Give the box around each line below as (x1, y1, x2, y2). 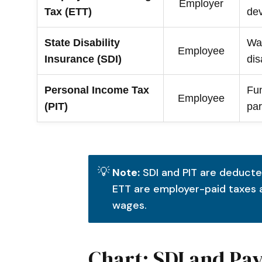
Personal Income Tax (44, 84, 149, 96)
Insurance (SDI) (44, 53, 122, 65)
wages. (112, 198, 147, 213)
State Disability (44, 37, 120, 49)
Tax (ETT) (44, 6, 92, 18)
